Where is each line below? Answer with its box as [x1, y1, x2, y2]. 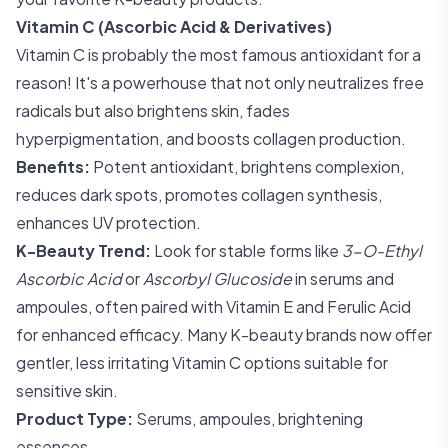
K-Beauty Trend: [16, 240, 151, 261]
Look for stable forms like [151, 240, 342, 261]
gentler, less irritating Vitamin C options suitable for [16, 352, 388, 373]
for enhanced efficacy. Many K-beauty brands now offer [16, 324, 432, 345]
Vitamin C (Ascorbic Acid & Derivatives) [16, 16, 332, 37]
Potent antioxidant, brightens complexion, [90, 156, 404, 177]
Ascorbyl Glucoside [143, 268, 292, 289]
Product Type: [16, 408, 133, 429]
